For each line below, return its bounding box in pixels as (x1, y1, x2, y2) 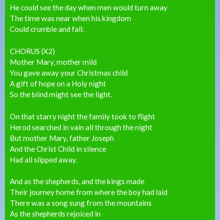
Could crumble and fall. (10, 25, 84, 34)
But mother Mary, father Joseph (10, 133, 114, 142)
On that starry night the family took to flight (10, 111, 155, 121)
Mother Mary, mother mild (10, 57, 97, 66)
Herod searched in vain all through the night (10, 122, 152, 132)
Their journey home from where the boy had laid (10, 188, 167, 197)
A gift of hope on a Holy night (10, 79, 106, 88)
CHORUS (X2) (10, 46, 55, 55)
